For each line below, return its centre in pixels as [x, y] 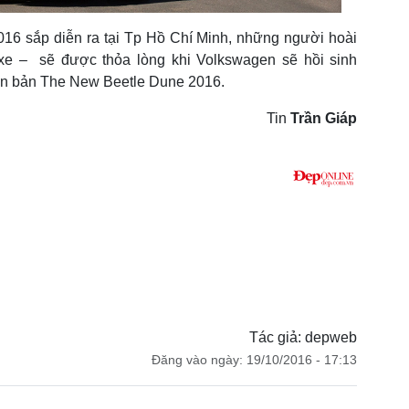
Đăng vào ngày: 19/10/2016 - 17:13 [255, 359]
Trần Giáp [324, 118]
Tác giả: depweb [304, 337]
